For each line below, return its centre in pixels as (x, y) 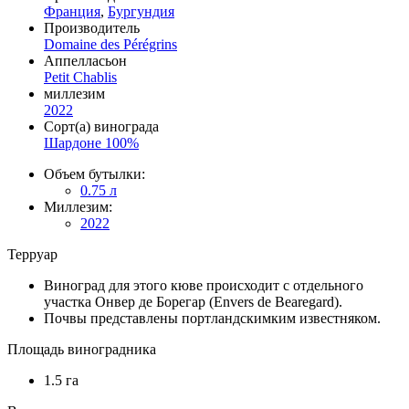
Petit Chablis (80, 77)
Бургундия (141, 11)
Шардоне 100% (91, 142)
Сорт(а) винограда (101, 126)
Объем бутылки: (94, 173)
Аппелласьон (85, 60)
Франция (72, 11)
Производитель (92, 27)
